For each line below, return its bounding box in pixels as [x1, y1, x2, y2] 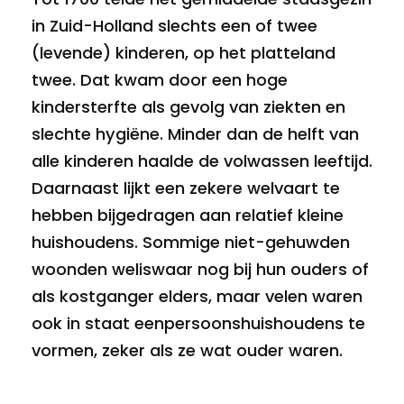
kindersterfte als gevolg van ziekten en [32, 96, 345, 118]
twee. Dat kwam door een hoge [32, 69, 288, 91]
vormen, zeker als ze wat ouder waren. [32, 339, 343, 362]
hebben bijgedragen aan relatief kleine [32, 204, 344, 226]
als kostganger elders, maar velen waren [32, 285, 363, 308]
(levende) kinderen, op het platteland [32, 41, 335, 64]
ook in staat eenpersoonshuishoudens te [32, 312, 365, 335]
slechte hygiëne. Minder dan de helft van [32, 123, 359, 145]
